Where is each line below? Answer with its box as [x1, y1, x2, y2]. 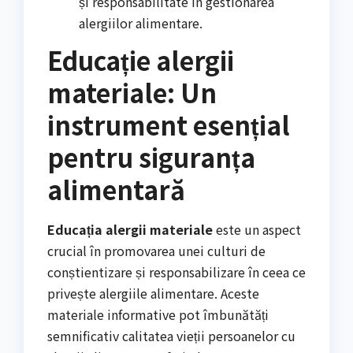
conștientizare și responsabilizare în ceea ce [47, 262, 306, 282]
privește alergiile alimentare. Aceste [47, 284, 259, 303]
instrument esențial [47, 106, 290, 143]
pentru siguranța [47, 138, 255, 175]
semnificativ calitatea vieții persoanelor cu [47, 326, 295, 346]
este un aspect [213, 220, 301, 240]
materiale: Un [47, 73, 217, 110]
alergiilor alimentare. [79, 13, 203, 32]
